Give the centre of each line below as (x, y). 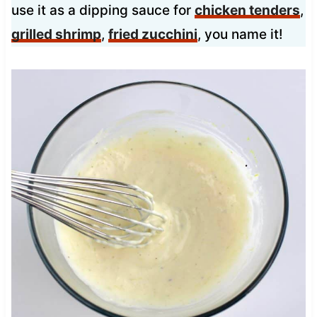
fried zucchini (152, 34)
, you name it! (240, 34)
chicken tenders (247, 10)
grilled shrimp (56, 34)
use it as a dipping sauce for (103, 10)
